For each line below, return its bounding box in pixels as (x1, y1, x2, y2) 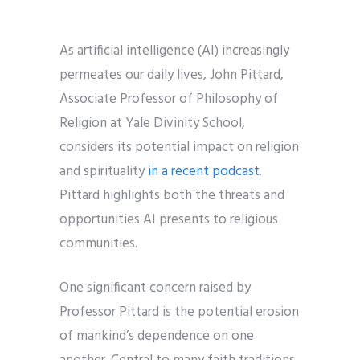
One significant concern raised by (59, 277, 251, 299)
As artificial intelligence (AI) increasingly (59, 40, 289, 62)
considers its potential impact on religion (59, 137, 299, 158)
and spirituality (59, 161, 148, 182)
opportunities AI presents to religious (59, 209, 278, 231)
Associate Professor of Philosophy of (59, 88, 278, 110)
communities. (59, 233, 137, 255)
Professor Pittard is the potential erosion (59, 301, 299, 323)
